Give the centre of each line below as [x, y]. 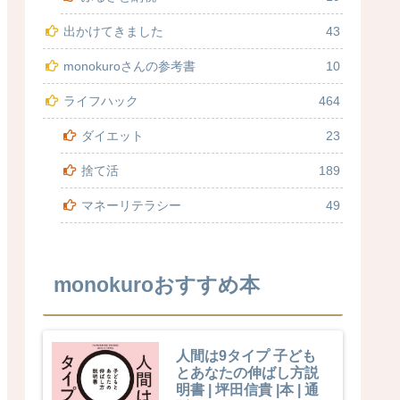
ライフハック [101, 100]
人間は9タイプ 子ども [246, 355]
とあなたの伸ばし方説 [247, 372]
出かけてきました [113, 31]
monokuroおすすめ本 [157, 284]
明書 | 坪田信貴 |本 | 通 [247, 389]
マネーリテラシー [131, 205]
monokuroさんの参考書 [129, 66]
